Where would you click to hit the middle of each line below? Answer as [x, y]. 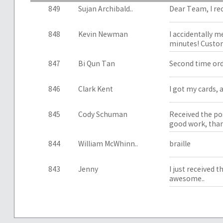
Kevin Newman [103, 34]
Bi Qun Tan [96, 63]
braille [180, 144]
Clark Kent [95, 89]
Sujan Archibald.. [105, 9]
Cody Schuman [103, 114]
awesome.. [187, 178]
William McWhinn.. [108, 144]
